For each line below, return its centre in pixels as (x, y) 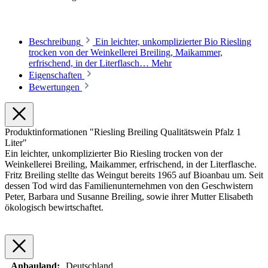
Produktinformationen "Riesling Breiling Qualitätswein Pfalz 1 (123, 132)
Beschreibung (55, 41)
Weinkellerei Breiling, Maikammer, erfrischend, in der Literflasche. (131, 164)
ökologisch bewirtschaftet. (54, 207)
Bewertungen (55, 87)
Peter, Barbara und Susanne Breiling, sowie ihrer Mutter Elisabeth (129, 196)
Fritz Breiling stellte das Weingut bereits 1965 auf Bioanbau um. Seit (134, 175)
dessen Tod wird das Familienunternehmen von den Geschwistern (129, 185)
